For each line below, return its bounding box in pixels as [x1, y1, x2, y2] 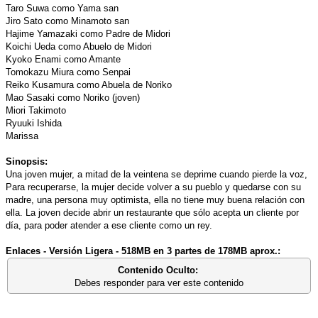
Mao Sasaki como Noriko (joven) [6, 92, 140, 103]
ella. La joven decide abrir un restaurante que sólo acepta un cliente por [6, 207, 299, 218]
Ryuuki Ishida [6, 117, 62, 128]
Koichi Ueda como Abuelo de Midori [6, 40, 152, 52]
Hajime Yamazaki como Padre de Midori [6, 28, 170, 39]
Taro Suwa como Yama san [6, 2, 119, 13]
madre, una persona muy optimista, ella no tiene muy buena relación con [6, 194, 305, 205]
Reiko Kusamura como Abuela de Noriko [6, 79, 172, 90]
